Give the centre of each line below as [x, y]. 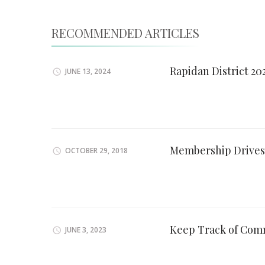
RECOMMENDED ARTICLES [125, 33]
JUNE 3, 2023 [86, 230]
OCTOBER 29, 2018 [96, 151]
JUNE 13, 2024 [88, 72]
